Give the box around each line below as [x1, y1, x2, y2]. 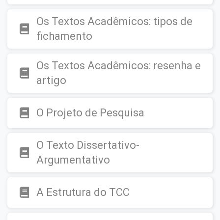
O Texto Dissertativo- [36, 139, 139, 151]
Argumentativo [36, 154, 110, 166]
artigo [36, 74, 66, 86]
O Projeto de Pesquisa [36, 107, 144, 119]
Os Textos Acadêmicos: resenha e [36, 59, 201, 72]
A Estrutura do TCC [36, 186, 130, 198]
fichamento [36, 30, 92, 42]
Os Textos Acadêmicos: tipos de [36, 15, 192, 27]
